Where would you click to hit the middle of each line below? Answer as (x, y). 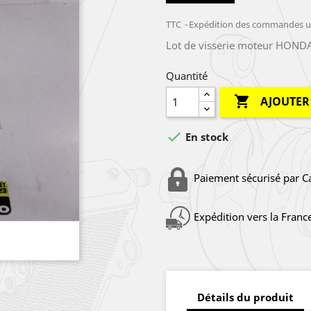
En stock (205, 137)
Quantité (187, 76)
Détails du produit (245, 297)
